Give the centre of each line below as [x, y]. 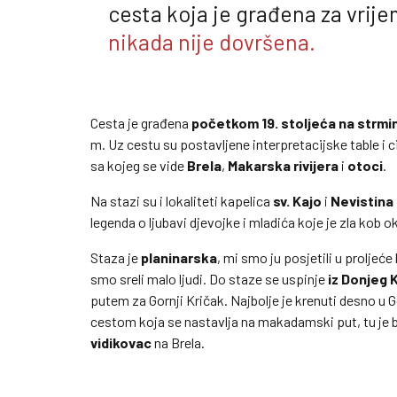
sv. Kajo [297, 200]
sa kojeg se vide [139, 165]
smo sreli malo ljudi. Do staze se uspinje [208, 278]
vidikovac [121, 342]
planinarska [179, 257]
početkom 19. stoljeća [264, 122]
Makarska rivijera [283, 165]
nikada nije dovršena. [212, 41]
